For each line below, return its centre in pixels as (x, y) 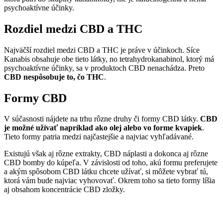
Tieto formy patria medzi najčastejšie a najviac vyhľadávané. (99, 137)
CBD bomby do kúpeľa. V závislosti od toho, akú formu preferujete (111, 163)
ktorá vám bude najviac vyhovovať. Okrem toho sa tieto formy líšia (110, 181)
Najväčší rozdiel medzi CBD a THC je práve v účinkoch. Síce (102, 50)
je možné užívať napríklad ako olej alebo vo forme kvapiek (103, 128)
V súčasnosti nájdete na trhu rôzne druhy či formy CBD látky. (102, 119)
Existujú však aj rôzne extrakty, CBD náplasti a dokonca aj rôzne (106, 154)
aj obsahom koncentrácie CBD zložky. (64, 190)
